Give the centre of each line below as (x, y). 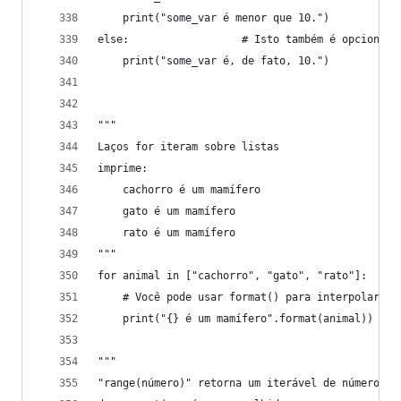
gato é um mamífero (166, 211)
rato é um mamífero (166, 233)
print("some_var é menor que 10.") (213, 18)
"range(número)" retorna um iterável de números (242, 383)
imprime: (123, 168)
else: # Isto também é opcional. (248, 39)
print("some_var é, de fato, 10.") (213, 61)
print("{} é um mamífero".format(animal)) (235, 319)
